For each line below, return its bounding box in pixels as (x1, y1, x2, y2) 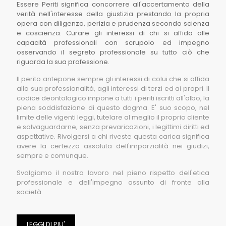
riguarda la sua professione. (17, 57, 109, 67)
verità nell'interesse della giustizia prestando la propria (17, 9, 209, 19)
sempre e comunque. (17, 151, 88, 160)
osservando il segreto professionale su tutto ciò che (17, 47, 209, 57)
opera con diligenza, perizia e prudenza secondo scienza (17, 19, 209, 28)
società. (17, 187, 43, 197)
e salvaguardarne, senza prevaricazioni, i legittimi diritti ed (17, 122, 209, 132)
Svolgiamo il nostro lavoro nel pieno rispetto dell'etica (17, 168, 209, 178)
